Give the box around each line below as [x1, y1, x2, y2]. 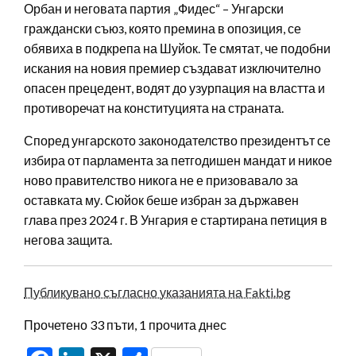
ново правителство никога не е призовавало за [24, 172, 298, 188]
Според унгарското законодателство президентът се [24, 132, 331, 148]
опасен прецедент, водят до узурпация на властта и [24, 79, 325, 95]
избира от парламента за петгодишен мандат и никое [24, 152, 332, 168]
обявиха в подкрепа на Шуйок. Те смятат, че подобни [24, 40, 331, 56]
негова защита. [24, 231, 112, 247]
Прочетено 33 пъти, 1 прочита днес [24, 316, 226, 332]
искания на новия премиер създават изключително [24, 60, 321, 75]
